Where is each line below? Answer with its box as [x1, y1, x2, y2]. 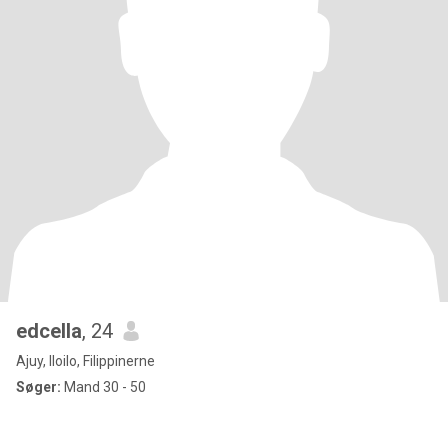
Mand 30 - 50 [61, 379, 146, 395]
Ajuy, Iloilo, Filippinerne [16, 353, 155, 369]
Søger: [16, 379, 61, 395]
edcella [16, 319, 82, 343]
